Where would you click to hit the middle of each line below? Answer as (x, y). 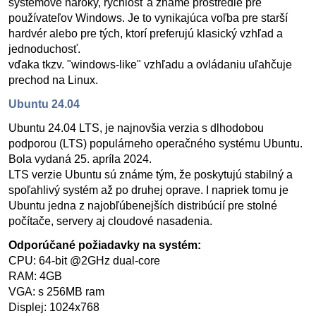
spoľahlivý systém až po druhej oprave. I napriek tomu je (148, 190)
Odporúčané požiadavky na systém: (105, 245)
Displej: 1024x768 (54, 307)
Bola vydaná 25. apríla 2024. (80, 159)
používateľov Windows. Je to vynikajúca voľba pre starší (148, 18)
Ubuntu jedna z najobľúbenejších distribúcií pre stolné (143, 206)
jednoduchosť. (44, 49)
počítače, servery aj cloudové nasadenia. (110, 221)
